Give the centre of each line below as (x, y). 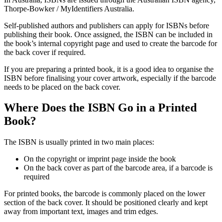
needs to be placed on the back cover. (62, 87)
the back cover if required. (45, 52)
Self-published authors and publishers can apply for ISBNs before (107, 25)
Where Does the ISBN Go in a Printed (100, 108)
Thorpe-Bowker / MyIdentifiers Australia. (69, 8)
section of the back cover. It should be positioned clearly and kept (106, 203)
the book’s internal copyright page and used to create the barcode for (111, 43)
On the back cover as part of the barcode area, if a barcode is (118, 168)
